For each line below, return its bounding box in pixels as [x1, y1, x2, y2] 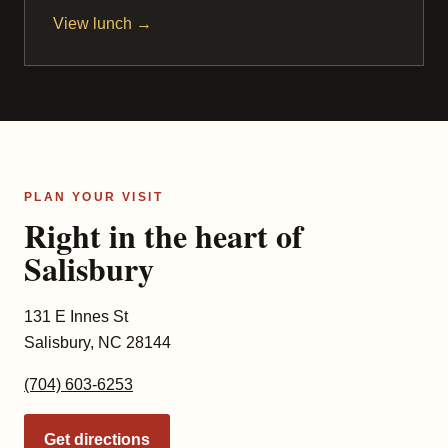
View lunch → [53, 14, 152, 32]
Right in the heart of [24, 212, 303, 260]
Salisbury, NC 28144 [24, 334, 171, 352]
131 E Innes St [24, 308, 128, 326]
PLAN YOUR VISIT [24, 190, 163, 205]
